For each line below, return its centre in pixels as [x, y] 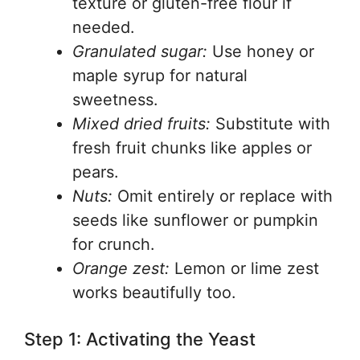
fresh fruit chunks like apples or [192, 148]
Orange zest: [121, 268]
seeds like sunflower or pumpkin [195, 220]
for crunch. [114, 244]
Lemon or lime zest [244, 268]
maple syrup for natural [160, 76]
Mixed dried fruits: [141, 124]
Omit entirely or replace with [223, 196]
